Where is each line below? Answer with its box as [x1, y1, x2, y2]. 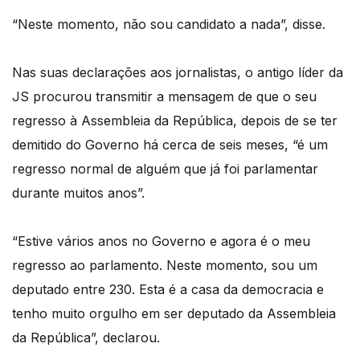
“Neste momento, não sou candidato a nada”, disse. [12, 16, 325, 33]
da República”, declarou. [12, 329, 160, 346]
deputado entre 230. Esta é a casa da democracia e [12, 281, 324, 298]
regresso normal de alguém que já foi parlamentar [12, 161, 318, 178]
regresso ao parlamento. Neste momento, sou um [12, 257, 317, 274]
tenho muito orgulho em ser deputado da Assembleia [12, 305, 336, 322]
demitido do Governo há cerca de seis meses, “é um [12, 137, 328, 153]
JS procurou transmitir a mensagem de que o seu [12, 88, 317, 105]
